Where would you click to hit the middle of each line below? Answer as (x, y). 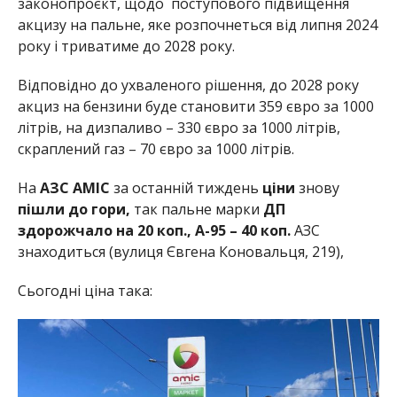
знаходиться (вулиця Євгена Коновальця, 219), (180, 251)
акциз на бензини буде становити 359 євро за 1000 (195, 106)
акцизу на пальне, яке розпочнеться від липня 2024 (197, 24)
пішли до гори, (75, 209)
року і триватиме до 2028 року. (126, 46)
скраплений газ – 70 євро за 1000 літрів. (156, 148)
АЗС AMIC (76, 187)
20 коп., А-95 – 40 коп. (215, 230)
